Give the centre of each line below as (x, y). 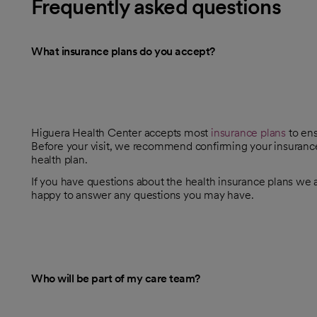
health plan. (59, 159)
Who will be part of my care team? (116, 278)
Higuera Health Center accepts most (121, 132)
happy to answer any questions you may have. (143, 195)
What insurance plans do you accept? (123, 51)
